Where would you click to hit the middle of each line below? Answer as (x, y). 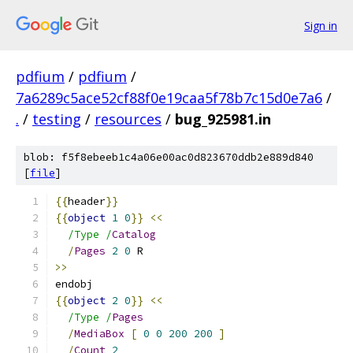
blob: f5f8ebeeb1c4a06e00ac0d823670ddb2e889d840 (169, 157)
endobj (74, 284)
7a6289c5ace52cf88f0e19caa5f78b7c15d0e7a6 (169, 98)
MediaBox (99, 334)
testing (57, 119)
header (87, 201)
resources (128, 119)
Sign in (321, 25)
